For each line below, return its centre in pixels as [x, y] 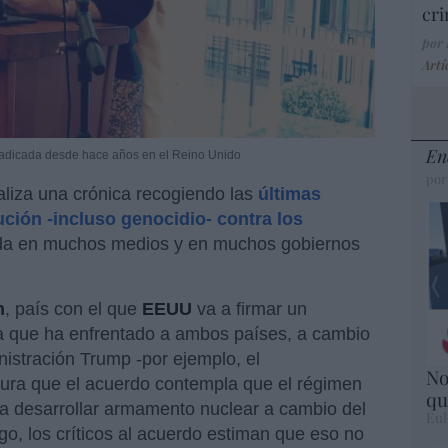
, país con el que [73, 309]
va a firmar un [249, 309]
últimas [289, 194]
